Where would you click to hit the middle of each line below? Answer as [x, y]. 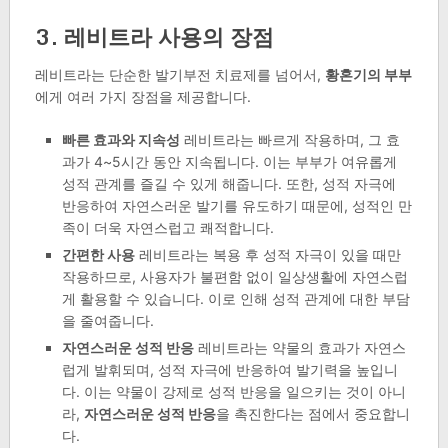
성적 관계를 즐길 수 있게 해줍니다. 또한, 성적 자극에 [228, 184]
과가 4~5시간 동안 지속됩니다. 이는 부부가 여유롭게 [229, 162]
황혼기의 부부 [368, 75]
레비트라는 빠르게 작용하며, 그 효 [289, 140]
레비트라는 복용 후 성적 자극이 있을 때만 [267, 255]
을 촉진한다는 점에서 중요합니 [312, 414]
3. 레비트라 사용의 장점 [154, 37]
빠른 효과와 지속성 [120, 140]
